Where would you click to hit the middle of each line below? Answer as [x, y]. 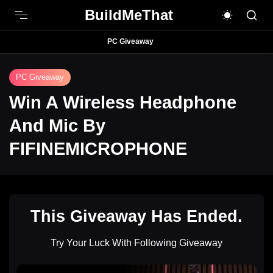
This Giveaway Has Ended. [136, 216]
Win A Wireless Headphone [123, 102]
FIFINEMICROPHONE [98, 149]
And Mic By [57, 126]
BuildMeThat [129, 15]
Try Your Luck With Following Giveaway [136, 243]
